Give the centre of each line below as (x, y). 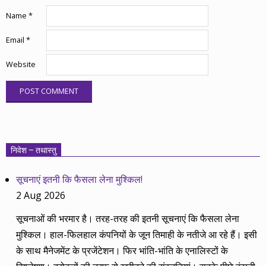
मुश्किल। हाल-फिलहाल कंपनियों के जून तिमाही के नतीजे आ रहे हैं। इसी (137, 234)
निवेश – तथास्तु (34, 151)
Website (21, 64)
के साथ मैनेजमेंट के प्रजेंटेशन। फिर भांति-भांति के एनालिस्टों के (122, 250)
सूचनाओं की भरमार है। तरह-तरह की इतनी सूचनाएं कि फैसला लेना (128, 218)
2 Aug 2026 (41, 196)
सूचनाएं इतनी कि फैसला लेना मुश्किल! (80, 180)
